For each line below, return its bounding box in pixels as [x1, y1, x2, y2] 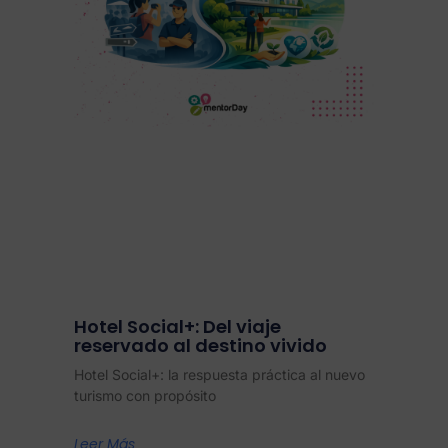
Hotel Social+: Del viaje [74, 314, 281, 340]
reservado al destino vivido [74, 333, 327, 359]
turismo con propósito [74, 387, 216, 405]
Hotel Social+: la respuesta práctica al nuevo [74, 366, 365, 384]
